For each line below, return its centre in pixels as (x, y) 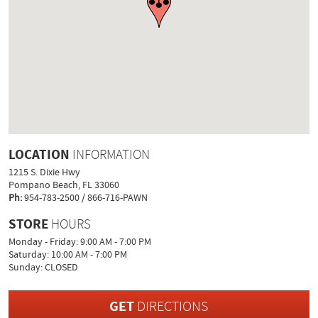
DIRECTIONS (171, 307)
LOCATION (39, 155)
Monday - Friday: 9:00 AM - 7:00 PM (80, 242)
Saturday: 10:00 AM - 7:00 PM (68, 254)
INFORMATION (110, 155)
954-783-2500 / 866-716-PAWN (85, 198)
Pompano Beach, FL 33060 (64, 185)
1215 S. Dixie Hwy (45, 172)
